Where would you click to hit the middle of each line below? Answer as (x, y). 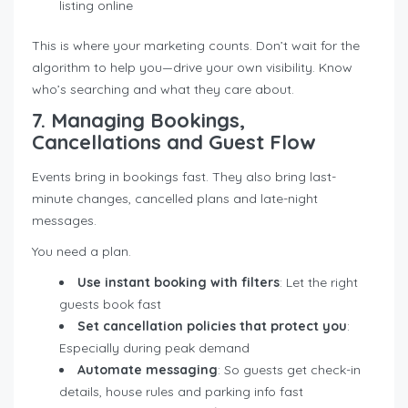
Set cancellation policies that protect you (212, 326)
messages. (64, 221)
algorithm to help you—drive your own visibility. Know (192, 68)
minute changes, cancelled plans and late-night (175, 199)
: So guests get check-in (289, 370)
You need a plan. (82, 252)
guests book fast (110, 305)
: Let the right (319, 283)
